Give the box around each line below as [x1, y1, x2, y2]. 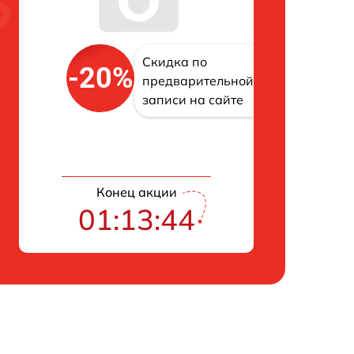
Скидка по [142, 54, 207, 70]
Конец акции [96, 183, 177, 200]
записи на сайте [142, 92, 243, 108]
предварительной [142, 73, 254, 89]
